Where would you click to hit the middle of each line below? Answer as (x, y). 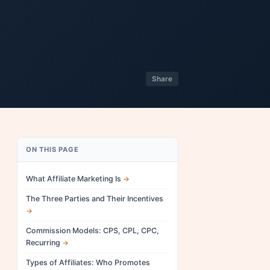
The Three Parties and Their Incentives (95, 199)
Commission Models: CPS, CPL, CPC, (93, 231)
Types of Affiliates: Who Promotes (88, 262)
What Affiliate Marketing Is (74, 179)
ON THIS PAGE (52, 149)
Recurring (43, 243)
